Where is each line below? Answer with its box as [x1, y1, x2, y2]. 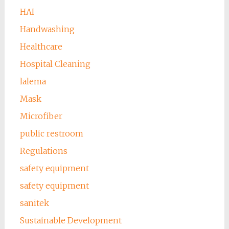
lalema [19, 76, 46, 86]
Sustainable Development [19, 215, 122, 225]
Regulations [19, 146, 67, 156]
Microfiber [19, 111, 62, 121]
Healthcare [19, 41, 62, 52]
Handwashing [19, 24, 75, 34]
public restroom [19, 128, 83, 139]
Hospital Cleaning [19, 59, 90, 69]
